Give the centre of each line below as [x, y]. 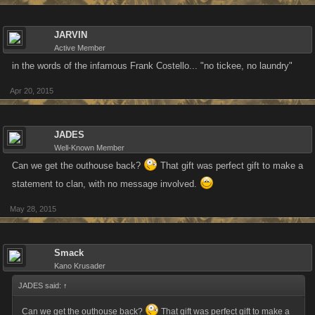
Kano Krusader [80, 266]
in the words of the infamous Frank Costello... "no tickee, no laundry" [152, 66]
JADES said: [41, 285]
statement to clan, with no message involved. [106, 184]
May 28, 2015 [33, 209]
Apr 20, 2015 [32, 91]
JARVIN [71, 35]
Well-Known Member [89, 148]
